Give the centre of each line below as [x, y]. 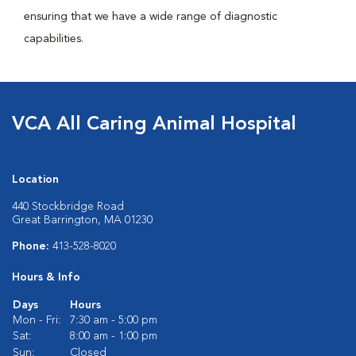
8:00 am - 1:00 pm [114, 336]
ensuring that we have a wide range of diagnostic [151, 17]
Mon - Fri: [37, 320]
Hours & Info [46, 277]
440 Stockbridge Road [68, 207]
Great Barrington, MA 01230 [82, 220]
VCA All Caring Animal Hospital [154, 125]
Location [35, 180]
